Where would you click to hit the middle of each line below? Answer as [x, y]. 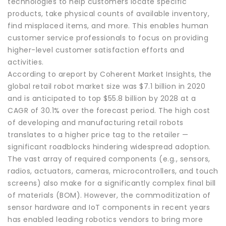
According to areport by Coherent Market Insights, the [110, 74]
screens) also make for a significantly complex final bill [112, 183]
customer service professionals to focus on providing [108, 38]
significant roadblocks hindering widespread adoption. [109, 147]
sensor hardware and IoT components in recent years [109, 207]
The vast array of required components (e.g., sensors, [109, 159]
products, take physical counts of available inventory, [108, 13]
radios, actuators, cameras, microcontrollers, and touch [113, 171]
